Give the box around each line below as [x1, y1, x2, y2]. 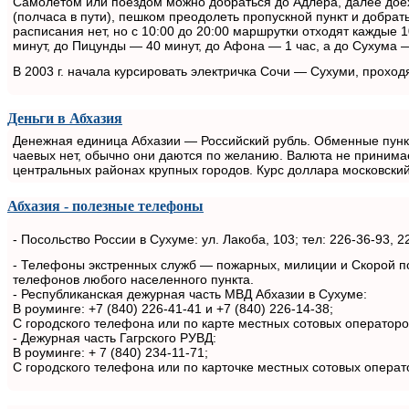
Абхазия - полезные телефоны [7, 197, 204, 214]
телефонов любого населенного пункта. [13, 271, 257, 287]
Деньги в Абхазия [7, 110, 122, 126]
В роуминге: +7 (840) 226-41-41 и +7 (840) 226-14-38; [13, 300, 337, 316]
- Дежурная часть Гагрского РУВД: [13, 330, 220, 345]
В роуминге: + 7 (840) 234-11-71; [13, 344, 212, 360]
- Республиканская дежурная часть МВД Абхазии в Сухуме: [13, 286, 371, 301]
